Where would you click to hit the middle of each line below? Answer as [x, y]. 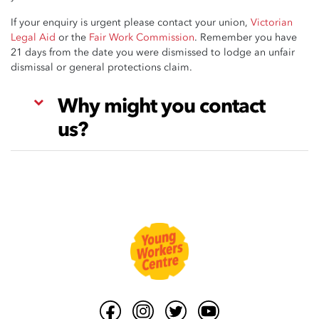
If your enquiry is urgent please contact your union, [131, 22]
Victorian [272, 22]
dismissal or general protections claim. [101, 67]
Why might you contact [161, 106]
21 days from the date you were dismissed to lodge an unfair [153, 52]
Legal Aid [33, 37]
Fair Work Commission [142, 37]
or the [72, 37]
